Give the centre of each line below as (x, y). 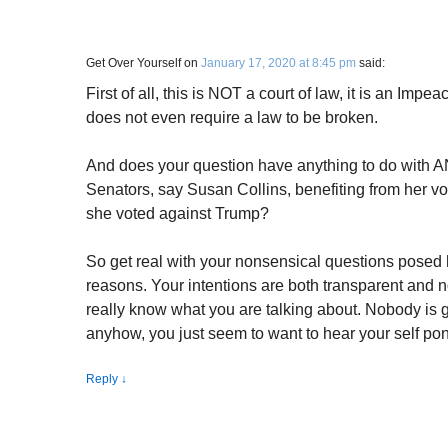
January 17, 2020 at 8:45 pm (278, 63)
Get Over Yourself (133, 63)
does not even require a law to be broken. (232, 117)
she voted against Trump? (177, 213)
